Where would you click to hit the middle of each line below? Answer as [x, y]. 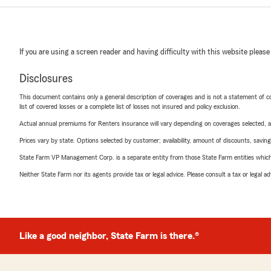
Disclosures [46, 79]
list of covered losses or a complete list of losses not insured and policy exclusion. [130, 106]
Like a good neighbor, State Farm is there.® [109, 236]
